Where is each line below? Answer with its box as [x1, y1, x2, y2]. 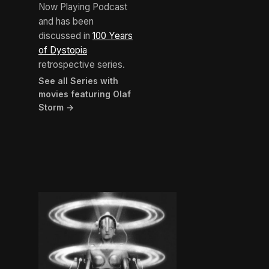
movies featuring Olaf [38, 89, 131, 100]
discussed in [38, 30, 92, 42]
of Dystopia [38, 44, 87, 56]
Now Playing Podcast [38, 1, 127, 13]
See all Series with [38, 76, 118, 86]
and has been [38, 16, 94, 28]
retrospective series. [38, 59, 125, 71]
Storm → [38, 102, 74, 113]
